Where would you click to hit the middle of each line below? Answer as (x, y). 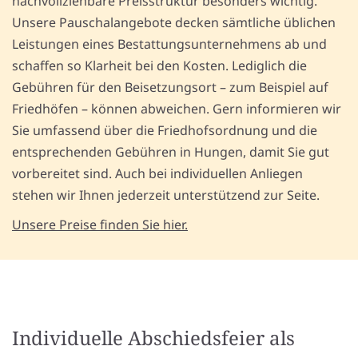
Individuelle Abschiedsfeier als (153, 338)
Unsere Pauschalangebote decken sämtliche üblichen (174, 23)
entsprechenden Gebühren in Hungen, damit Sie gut (171, 152)
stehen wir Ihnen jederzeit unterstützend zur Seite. (166, 195)
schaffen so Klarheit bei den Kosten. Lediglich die (159, 66)
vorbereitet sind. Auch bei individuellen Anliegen (157, 174)
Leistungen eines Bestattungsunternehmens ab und (169, 44)
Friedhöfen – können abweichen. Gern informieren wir (177, 109)
